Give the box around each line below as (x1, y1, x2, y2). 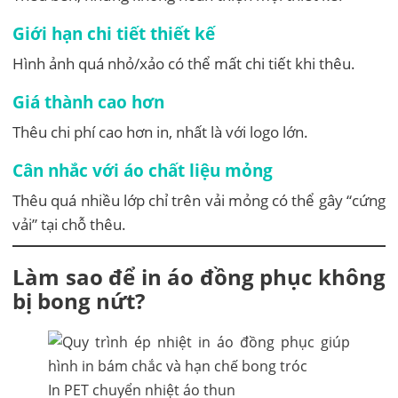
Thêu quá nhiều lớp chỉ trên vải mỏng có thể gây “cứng (12, 190, 386, 211)
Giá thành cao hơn (12, 91, 165, 114)
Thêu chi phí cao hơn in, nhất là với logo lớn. (12, 122, 309, 143)
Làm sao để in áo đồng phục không (12, 262, 386, 292)
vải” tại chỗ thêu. (12, 214, 127, 235)
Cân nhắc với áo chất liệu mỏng (12, 159, 274, 182)
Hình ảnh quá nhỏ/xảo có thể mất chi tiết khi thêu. (12, 53, 356, 75)
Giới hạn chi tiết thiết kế (12, 22, 216, 45)
